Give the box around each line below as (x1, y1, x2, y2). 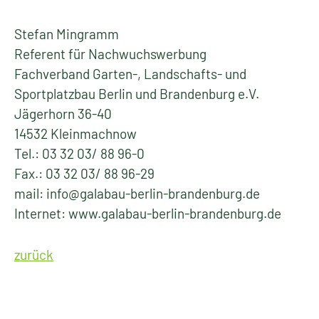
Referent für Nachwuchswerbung (14, 46, 206, 62)
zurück (14, 246, 53, 263)
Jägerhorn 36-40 (14, 105, 112, 122)
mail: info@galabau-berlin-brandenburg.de (14, 185, 260, 202)
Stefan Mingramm (14, 26, 119, 42)
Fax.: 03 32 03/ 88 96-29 (14, 165, 155, 182)
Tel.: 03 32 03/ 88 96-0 (14, 145, 145, 162)
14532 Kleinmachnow (14, 125, 137, 142)
